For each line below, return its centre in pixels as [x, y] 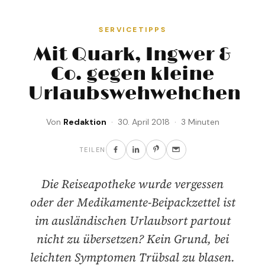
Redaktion [85, 122]
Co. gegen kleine [132, 74]
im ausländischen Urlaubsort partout [132, 220]
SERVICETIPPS [132, 29]
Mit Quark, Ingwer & [132, 54]
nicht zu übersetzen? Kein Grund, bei [132, 239]
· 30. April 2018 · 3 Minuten [163, 122]
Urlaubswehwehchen [135, 93]
